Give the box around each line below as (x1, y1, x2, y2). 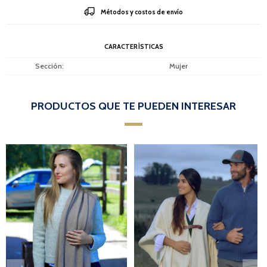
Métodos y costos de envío (101, 7, 183, 16)
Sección (35, 61, 62, 70)
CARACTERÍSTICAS (104, 42, 163, 51)
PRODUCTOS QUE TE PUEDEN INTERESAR (31, 99, 236, 113)
